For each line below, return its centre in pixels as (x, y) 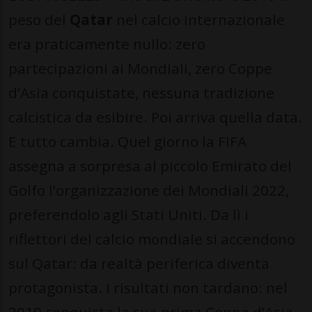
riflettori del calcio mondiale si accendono (152, 239)
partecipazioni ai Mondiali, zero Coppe (140, 69)
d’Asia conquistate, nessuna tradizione (141, 93)
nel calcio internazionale (199, 20)
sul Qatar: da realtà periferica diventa (139, 264)
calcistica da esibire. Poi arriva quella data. (155, 117)
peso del (39, 20)
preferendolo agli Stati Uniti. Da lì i (128, 215)
